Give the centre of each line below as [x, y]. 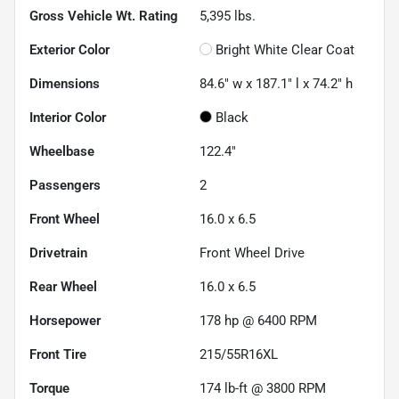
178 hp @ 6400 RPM [258, 320]
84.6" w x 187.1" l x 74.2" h [276, 83]
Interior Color [68, 117]
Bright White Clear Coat [285, 49]
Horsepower [65, 320]
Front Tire [58, 354]
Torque [49, 388]
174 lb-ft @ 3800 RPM [263, 388]
